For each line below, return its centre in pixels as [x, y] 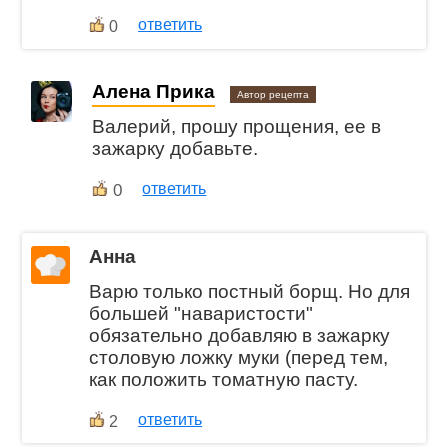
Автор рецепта [273, 95]
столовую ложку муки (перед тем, [239, 357]
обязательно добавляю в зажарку [240, 335]
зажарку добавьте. [175, 148]
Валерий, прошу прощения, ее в [237, 126]
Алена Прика [154, 92]
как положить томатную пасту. [224, 379]
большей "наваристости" [201, 313]
